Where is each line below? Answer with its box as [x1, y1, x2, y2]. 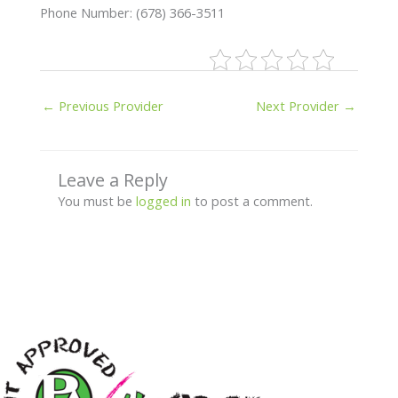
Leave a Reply [57, 167, 168, 192]
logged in [135, 191, 191, 210]
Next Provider [256, 96, 344, 115]
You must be [57, 191, 136, 210]
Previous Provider [54, 96, 163, 115]
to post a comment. [190, 191, 313, 210]
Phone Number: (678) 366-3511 [39, 3, 225, 21]
